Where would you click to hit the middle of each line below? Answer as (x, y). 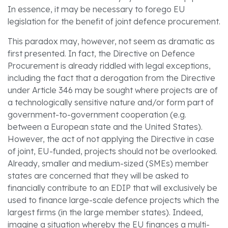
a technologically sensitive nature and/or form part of (111, 102)
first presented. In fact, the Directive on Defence (101, 53)
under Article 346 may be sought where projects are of (113, 90)
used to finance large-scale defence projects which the (113, 200)
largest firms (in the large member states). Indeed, (105, 212)
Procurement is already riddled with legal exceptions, (109, 65)
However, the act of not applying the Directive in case (111, 139)
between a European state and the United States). (105, 126)
